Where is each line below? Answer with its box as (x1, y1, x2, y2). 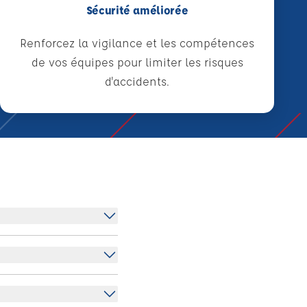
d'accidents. (105, 74, 169, 88)
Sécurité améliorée (86, 3, 188, 17)
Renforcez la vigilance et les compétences (20, 36, 254, 50)
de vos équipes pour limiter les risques (31, 55, 243, 69)
